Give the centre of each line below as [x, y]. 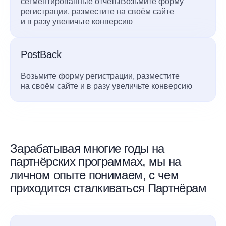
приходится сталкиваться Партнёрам [108, 188]
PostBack [41, 55]
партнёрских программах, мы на [96, 162]
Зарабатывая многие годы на [87, 149]
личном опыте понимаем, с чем [95, 175]
